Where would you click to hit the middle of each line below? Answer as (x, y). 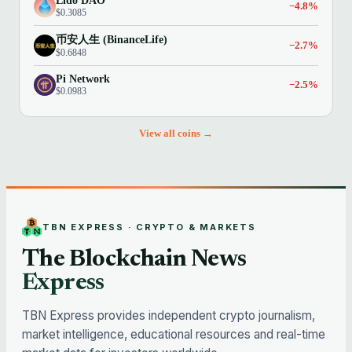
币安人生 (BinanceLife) (112, 40)
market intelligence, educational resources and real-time (174, 335)
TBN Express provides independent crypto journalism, (169, 316)
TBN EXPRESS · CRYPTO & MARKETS (149, 227)
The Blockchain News (134, 260)
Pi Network (83, 79)
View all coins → (176, 134)
